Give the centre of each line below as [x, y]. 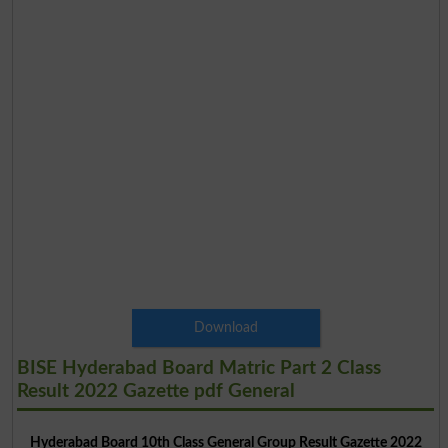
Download [225, 327]
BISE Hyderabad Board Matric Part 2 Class [198, 368]
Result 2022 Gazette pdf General [155, 391]
